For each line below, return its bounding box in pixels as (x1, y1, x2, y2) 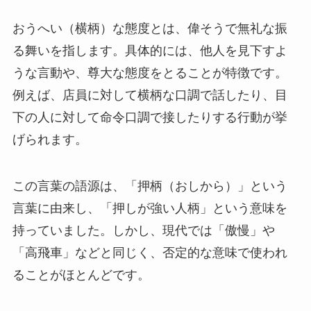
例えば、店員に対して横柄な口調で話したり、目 (12, 87, 287, 102)
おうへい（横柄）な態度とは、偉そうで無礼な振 (12, 21, 287, 35)
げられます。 (12, 132, 87, 146)
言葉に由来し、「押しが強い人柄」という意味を (12, 201, 287, 216)
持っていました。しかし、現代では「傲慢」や (12, 224, 275, 238)
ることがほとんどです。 (12, 268, 150, 283)
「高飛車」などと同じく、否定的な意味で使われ (12, 246, 287, 260)
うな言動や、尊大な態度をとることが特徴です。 (12, 65, 287, 80)
